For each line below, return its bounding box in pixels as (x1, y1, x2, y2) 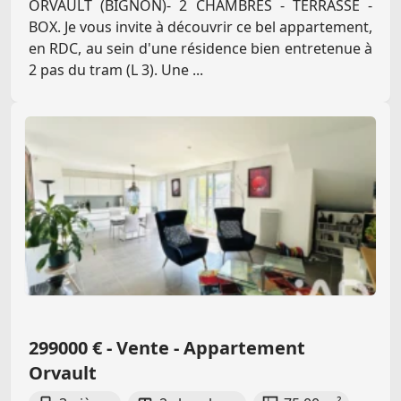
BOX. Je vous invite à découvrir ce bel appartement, (29, 17, 372, 38)
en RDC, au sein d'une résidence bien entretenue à (29, 38, 372, 59)
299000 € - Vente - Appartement (29, 336, 305, 361)
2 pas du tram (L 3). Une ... (29, 60, 203, 81)
